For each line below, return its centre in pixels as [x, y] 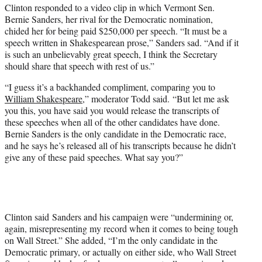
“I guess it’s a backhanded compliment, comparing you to [110, 87]
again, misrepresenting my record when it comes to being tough [121, 228]
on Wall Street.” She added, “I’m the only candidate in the [111, 240]
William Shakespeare [44, 98]
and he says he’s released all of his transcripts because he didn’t [120, 145]
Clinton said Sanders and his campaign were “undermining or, [119, 216]
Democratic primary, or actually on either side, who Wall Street [120, 251]
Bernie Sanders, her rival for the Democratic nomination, [109, 19]
